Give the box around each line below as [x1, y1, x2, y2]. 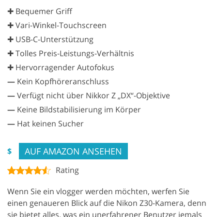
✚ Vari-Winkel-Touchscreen [7, 19, 107, 31]
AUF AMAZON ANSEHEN [25, 145, 122, 157]
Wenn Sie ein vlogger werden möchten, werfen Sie [7, 186, 189, 197]
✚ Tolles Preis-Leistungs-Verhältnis [7, 47, 134, 59]
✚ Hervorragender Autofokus [7, 62, 114, 73]
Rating [56, 164, 79, 175]
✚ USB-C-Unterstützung [7, 33, 93, 45]
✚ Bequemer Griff [7, 5, 72, 16]
